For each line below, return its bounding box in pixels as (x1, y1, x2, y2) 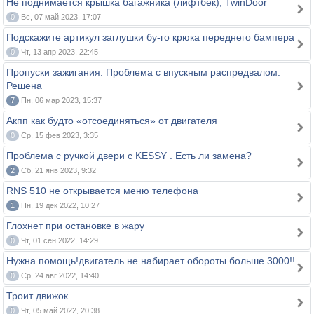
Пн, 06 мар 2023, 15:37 (19, 96, 102, 104)
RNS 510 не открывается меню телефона (6, 185, 198, 196)
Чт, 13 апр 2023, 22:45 (19, 48, 98, 56)
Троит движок (6, 290, 68, 301)
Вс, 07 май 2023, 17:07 (19, 13, 101, 21)
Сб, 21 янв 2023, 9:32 (19, 166, 96, 175)
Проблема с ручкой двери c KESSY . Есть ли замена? (6, 150, 252, 161)
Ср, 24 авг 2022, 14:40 (19, 271, 99, 280)
